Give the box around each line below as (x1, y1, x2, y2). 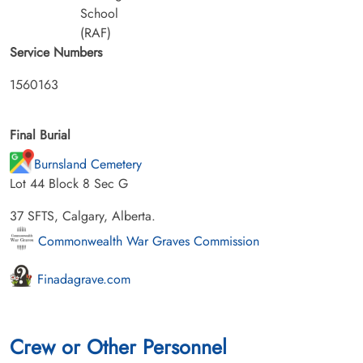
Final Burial (10, 125, 70, 144)
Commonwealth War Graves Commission (34, 231, 259, 250)
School (79, 3, 118, 23)
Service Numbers (10, 42, 102, 62)
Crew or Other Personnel (10, 331, 227, 361)
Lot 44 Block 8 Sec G (10, 173, 128, 193)
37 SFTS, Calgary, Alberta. (10, 206, 156, 225)
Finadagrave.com (33, 269, 131, 288)
